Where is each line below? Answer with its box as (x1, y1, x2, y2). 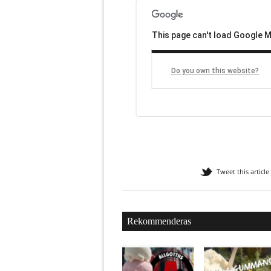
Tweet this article (217, 167, 269, 177)
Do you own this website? (171, 66, 259, 75)
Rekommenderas (127, 216, 191, 227)
